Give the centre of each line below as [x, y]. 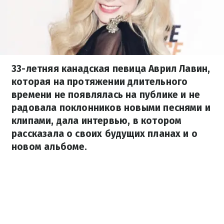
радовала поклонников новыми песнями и [111, 108]
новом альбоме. [49, 147]
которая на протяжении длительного [100, 82]
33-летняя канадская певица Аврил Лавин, [111, 69]
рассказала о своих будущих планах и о [105, 134]
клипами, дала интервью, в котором [97, 121]
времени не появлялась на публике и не [106, 95]
